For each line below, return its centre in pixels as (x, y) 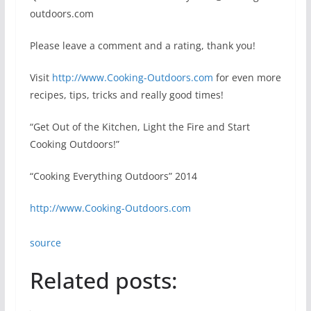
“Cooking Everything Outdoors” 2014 (113, 176)
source (45, 243)
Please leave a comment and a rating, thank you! (142, 45)
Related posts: (103, 280)
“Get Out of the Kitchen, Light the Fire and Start (140, 127)
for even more (247, 77)
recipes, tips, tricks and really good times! (126, 95)
